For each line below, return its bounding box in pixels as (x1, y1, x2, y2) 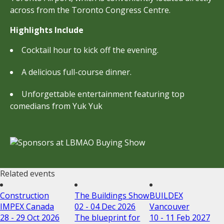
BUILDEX (149, 190, 183, 201)
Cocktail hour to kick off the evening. (21, 44, 158, 55)
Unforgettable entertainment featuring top (21, 88, 184, 99)
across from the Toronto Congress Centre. (10, 4, 170, 15)
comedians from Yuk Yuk (10, 100, 102, 111)
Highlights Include (10, 24, 83, 35)
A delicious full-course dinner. (21, 66, 131, 77)
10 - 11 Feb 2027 (149, 212, 210, 223)
